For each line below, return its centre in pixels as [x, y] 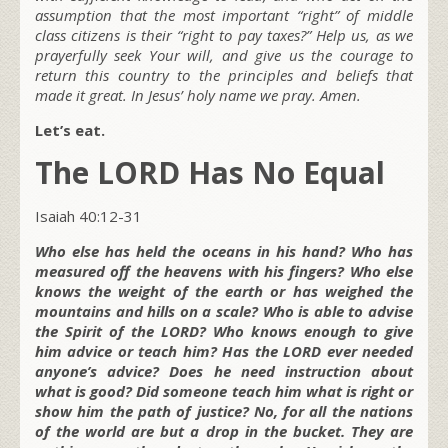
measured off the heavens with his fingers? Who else [224, 270]
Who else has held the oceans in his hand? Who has [224, 250]
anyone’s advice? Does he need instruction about [224, 370]
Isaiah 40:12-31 [88, 215]
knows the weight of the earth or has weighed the [224, 290]
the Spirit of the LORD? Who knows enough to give [224, 330]
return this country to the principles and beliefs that [224, 74]
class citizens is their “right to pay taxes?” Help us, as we [224, 34]
